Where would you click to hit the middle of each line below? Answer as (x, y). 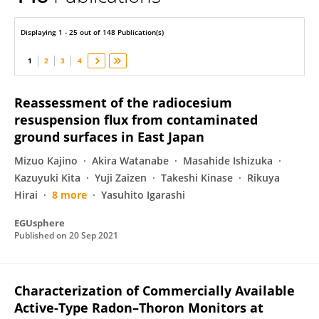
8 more (69, 195)
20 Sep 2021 (94, 235)
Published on (42, 235)
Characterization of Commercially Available (155, 291)
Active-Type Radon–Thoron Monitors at (139, 308)
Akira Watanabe (130, 161)
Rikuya (263, 178)
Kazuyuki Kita (47, 178)
